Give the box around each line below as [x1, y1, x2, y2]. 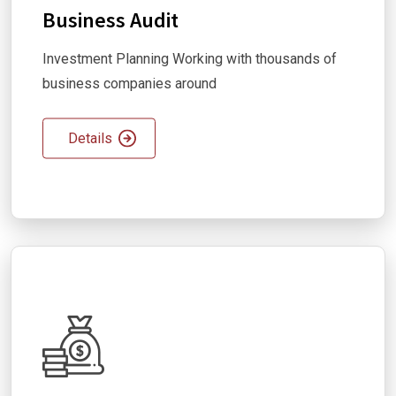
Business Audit [42, 5, 179, 34]
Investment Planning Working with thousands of [42, 49, 337, 67]
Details [68, 129, 112, 147]
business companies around [42, 74, 217, 92]
